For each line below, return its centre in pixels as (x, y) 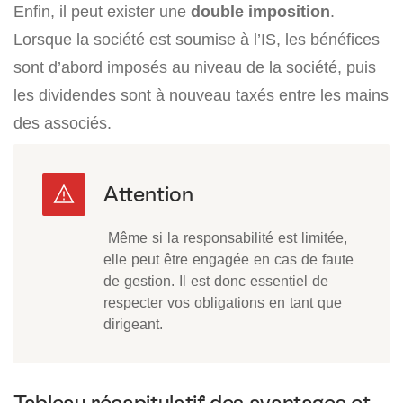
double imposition (260, 12)
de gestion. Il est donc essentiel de (216, 281)
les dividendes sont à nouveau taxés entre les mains (201, 95)
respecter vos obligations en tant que (223, 303)
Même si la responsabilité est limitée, (225, 238)
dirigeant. (133, 324)
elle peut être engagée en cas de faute (228, 260)
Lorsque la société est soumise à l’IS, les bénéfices (197, 40)
